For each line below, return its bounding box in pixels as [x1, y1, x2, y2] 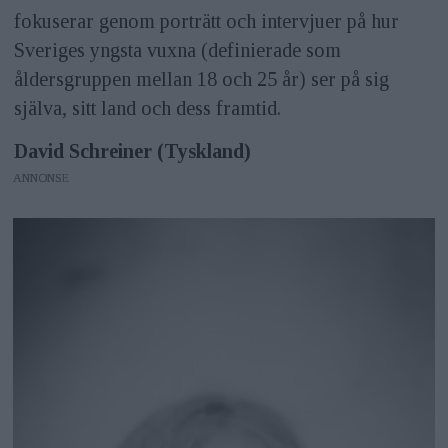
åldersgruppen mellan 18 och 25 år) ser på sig [13, 68, 389, 91]
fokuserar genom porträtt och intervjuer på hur [13, 10, 399, 33]
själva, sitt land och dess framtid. [13, 97, 281, 120]
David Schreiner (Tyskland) [13, 140, 251, 163]
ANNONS [13, 171, 63, 186]
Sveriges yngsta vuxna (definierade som [13, 39, 341, 62]
